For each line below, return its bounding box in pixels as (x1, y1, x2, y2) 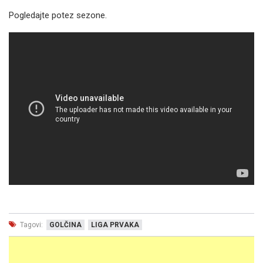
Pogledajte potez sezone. (9, 10, 107, 21)
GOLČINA (49, 221, 82, 230)
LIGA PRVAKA (91, 221, 139, 230)
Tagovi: (18, 221, 43, 230)
